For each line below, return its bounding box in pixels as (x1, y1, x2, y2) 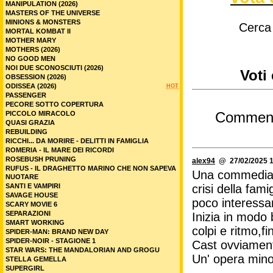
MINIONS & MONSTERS (5, 18, 80, 26)
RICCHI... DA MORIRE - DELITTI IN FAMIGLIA (5, 137, 149, 144)
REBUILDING (5, 128, 48, 135)
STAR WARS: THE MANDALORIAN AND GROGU (5, 246, 160, 253)
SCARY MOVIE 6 (5, 200, 57, 208)
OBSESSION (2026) (5, 73, 66, 80)
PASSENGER (5, 91, 46, 99)
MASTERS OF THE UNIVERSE (5, 9, 100, 16)
